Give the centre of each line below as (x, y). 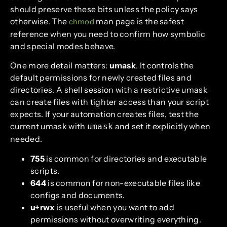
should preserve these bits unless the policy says (104, 9)
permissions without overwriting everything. (116, 220)
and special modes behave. (63, 46)
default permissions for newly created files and (101, 78)
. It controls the (165, 66)
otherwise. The (40, 21)
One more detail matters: (60, 66)
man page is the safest (139, 21)
